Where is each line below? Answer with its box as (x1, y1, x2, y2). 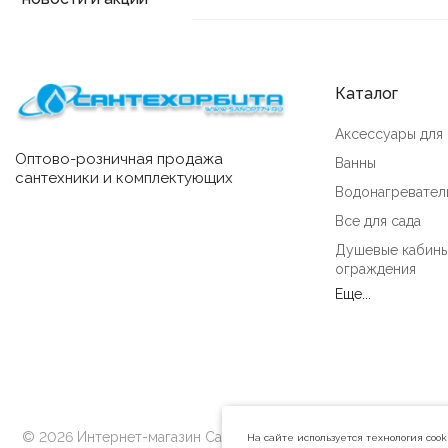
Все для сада (335, 213, 421, 230)
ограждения (335, 261, 416, 278)
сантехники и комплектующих (15, 168, 233, 187)
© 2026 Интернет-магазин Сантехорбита (22, 429, 301, 446)
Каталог (335, 84, 398, 104)
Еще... (335, 286, 371, 303)
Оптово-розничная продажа (15, 149, 223, 168)
